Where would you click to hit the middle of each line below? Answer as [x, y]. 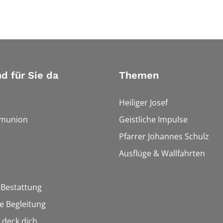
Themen [139, 75]
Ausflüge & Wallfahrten [162, 154]
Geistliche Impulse [153, 120]
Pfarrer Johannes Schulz [164, 137]
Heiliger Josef [143, 103]
